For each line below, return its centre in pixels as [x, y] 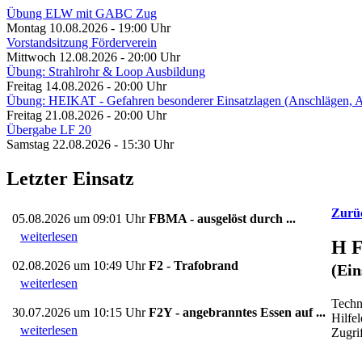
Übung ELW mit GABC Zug [82, 14]
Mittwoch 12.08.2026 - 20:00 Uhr [93, 57]
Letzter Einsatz [70, 178]
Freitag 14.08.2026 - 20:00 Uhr [86, 86]
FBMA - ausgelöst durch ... [222, 218]
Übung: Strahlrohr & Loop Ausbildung [106, 72]
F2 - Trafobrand [194, 265]
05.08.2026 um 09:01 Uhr [80, 218]
